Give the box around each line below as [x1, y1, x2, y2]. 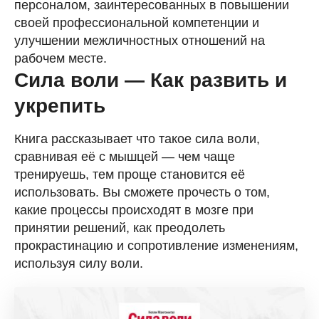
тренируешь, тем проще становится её [14, 167, 245, 182]
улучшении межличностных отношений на [14, 33, 265, 48]
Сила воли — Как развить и [14, 69, 287, 92]
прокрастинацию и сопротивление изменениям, [14, 239, 298, 253]
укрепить [14, 95, 105, 117]
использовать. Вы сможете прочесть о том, [14, 185, 270, 200]
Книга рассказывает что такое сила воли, [14, 132, 260, 147]
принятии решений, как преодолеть [14, 221, 225, 236]
